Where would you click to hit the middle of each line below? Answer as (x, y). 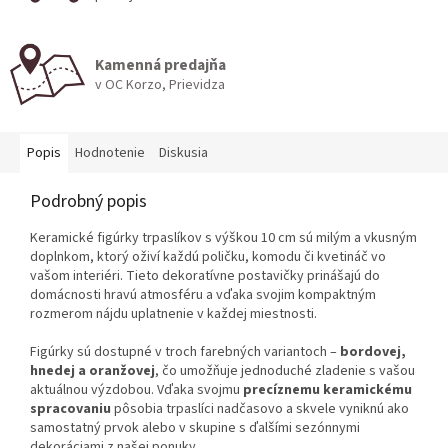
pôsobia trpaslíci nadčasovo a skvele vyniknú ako (260, 409)
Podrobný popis (88, 202)
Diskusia (183, 153)
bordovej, (373, 352)
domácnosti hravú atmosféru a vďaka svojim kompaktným (203, 295)
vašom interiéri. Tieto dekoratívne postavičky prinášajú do (205, 276)
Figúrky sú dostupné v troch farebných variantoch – (185, 352)
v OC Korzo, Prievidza (160, 84)
